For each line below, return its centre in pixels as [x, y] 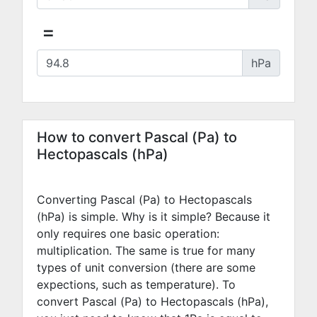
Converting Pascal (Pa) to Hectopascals [144, 200]
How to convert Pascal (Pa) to [137, 137]
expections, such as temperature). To [136, 284]
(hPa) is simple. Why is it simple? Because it [154, 217]
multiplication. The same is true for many [146, 250]
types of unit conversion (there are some [146, 267]
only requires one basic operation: [128, 234]
